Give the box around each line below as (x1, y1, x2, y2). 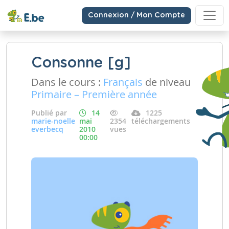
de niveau (143, 75, 191, 89)
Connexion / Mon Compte (88, 11, 185, 19)
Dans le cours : (31, 75, 103, 89)
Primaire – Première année (31, 87, 157, 101)
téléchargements (131, 116, 190, 126)
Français (103, 75, 143, 89)
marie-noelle (31, 116, 75, 126)
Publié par (31, 108, 67, 118)
